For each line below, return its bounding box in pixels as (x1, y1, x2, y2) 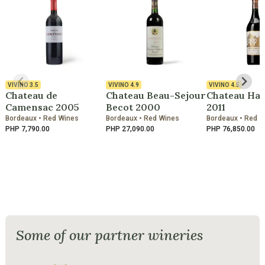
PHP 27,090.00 (106, 124, 154, 133)
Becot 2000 (106, 101, 160, 113)
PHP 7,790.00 (5, 124, 50, 133)
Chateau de (5, 89, 57, 101)
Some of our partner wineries (16, 225, 203, 244)
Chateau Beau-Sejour (106, 89, 206, 101)
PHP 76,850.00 (206, 124, 255, 133)
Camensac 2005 (5, 101, 79, 113)
